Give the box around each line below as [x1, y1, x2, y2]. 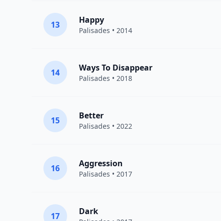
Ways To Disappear [79, 62, 152, 73]
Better [79, 110, 104, 121]
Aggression [79, 158, 123, 169]
